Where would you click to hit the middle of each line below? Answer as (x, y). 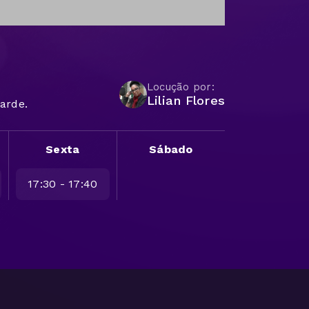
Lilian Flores (186, 100)
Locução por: (180, 87)
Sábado (171, 149)
